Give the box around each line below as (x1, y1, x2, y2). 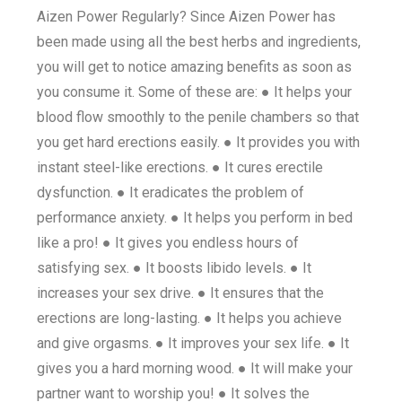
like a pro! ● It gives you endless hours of (37, 234, 300, 251)
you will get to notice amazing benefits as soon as (37, 58, 353, 75)
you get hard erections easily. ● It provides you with (37, 134, 361, 151)
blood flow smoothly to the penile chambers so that (37, 109, 360, 126)
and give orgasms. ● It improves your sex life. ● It (37, 335, 350, 352)
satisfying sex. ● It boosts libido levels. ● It (37, 259, 312, 276)
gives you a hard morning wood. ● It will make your (37, 360, 354, 377)
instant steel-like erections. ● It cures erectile (37, 159, 324, 176)
